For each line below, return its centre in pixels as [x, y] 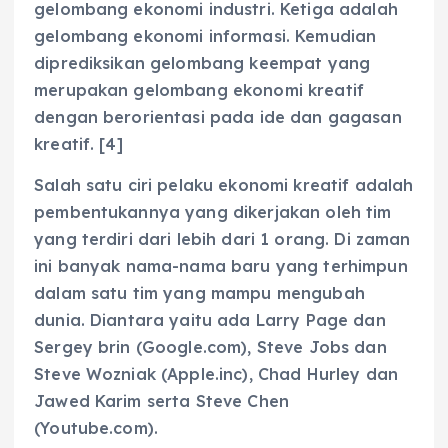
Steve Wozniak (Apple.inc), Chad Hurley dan [216, 373]
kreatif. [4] [78, 143]
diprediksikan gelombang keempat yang [202, 62]
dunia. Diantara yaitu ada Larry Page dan [210, 319]
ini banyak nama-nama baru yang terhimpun [221, 265]
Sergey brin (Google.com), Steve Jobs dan [210, 346]
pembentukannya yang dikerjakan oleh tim [213, 211]
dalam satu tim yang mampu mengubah [199, 292]
